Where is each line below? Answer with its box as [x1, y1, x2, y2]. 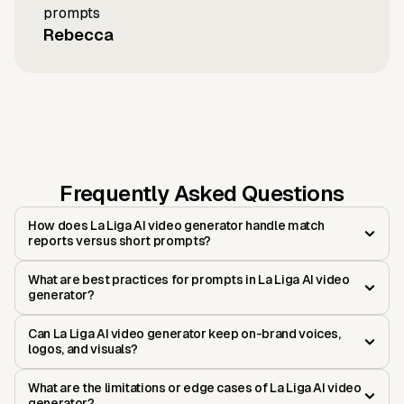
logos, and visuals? [28, 342, 138, 357]
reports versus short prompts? [28, 234, 211, 249]
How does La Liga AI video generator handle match [28, 218, 325, 234]
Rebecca [43, 25, 114, 45]
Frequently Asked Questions [60, 181, 344, 207]
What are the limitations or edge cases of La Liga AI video [28, 381, 362, 396]
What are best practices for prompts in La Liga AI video [28, 272, 350, 288]
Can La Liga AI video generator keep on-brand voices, [28, 326, 341, 342]
